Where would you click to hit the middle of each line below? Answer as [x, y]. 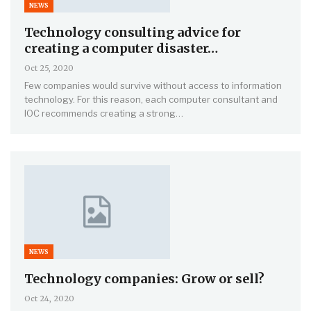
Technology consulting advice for [133, 33]
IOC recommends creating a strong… [104, 114]
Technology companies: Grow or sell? [144, 278]
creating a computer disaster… [121, 49]
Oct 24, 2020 [49, 298]
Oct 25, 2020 [49, 68]
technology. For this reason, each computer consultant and [151, 100]
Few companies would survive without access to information [153, 86]
